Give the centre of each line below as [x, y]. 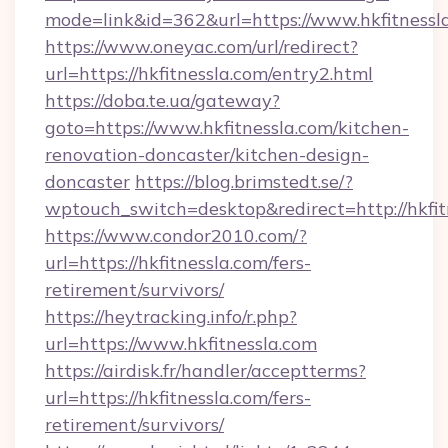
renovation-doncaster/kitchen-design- [207, 154]
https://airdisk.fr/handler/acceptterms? [205, 370]
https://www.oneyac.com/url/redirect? [201, 46]
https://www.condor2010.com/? [176, 235]
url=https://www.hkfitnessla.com [181, 343]
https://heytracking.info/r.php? [171, 316]
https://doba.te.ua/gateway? [162, 100]
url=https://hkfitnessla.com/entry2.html [209, 73]
